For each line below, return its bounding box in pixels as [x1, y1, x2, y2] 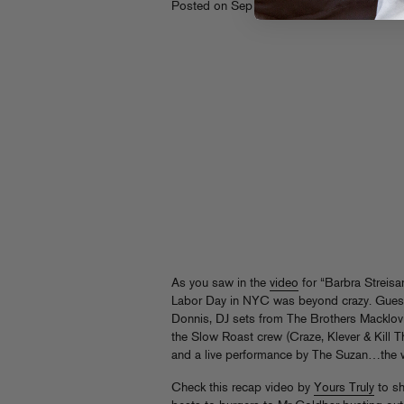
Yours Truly [314, 381, 374, 395]
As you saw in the [171, 277, 270, 290]
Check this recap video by [171, 381, 314, 395]
